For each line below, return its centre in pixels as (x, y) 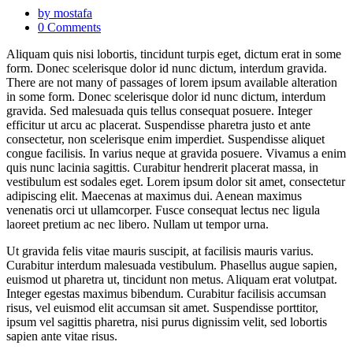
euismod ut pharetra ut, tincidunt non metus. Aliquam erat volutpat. (172, 279)
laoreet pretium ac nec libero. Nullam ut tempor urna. (137, 224)
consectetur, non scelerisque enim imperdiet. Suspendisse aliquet (165, 139)
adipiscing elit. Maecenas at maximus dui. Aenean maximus (154, 195)
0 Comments (69, 27)
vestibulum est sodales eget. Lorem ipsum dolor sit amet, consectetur (176, 181)
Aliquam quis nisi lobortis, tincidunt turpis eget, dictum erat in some (174, 54)
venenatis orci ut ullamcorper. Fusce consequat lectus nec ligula (163, 210)
